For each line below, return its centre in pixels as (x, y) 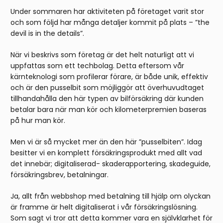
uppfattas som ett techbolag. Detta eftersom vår (97, 66)
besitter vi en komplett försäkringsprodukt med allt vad (106, 153)
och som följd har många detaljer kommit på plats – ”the (110, 23)
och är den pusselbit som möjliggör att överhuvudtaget (107, 88)
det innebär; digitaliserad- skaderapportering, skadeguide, (111, 164)
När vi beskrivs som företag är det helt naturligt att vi (102, 55)
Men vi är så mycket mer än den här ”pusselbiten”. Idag (106, 142)
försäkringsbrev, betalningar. (59, 175)
